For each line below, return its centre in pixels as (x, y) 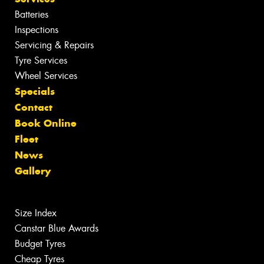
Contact (34, 107)
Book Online (46, 123)
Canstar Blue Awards (57, 228)
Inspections (37, 29)
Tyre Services (41, 60)
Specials (35, 91)
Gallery (33, 171)
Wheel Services (46, 75)
